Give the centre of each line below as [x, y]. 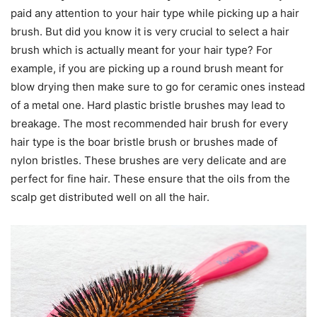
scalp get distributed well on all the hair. [110, 197]
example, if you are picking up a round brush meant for [147, 69]
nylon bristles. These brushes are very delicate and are [149, 161]
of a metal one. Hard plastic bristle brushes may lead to [148, 105]
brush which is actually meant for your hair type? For [142, 50]
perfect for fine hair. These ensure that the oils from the [150, 179]
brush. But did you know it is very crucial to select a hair [150, 32]
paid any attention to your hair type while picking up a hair [155, 13]
